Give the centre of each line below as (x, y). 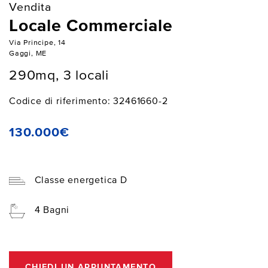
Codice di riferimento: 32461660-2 (89, 101)
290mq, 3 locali (59, 76)
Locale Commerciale (91, 26)
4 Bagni (52, 211)
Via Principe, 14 (37, 42)
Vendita (30, 7)
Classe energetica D (81, 180)
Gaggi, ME (28, 53)
